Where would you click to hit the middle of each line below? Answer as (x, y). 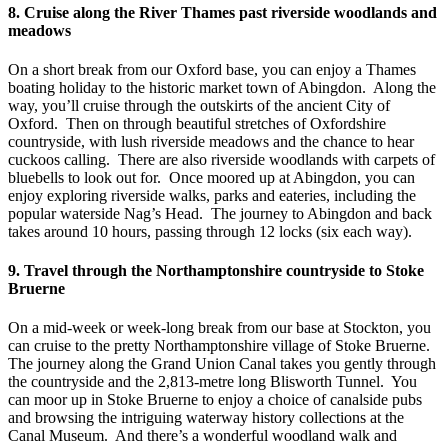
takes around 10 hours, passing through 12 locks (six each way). (210, 231)
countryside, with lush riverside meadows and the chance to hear (211, 141)
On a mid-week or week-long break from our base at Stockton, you (219, 328)
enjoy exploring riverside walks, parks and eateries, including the (212, 195)
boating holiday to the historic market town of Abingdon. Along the (222, 87)
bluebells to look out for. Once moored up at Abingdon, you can (211, 177)
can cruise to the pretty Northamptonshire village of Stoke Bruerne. (221, 346)
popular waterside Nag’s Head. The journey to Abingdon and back (220, 213)
